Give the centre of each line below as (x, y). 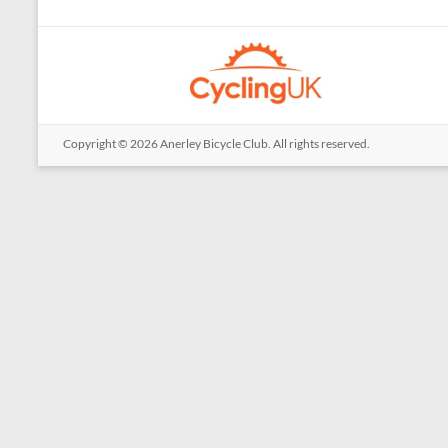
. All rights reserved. (319, 143)
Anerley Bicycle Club (214, 143)
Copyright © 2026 (111, 143)
